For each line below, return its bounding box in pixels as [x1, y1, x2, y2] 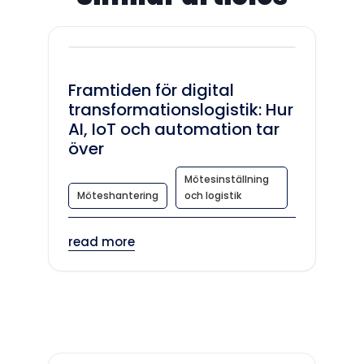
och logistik [184, 188, 241, 202]
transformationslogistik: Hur [68, 98, 293, 121]
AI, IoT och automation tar [68, 118, 279, 141]
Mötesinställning [184, 172, 269, 186]
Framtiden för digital [68, 79, 234, 102]
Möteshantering [77, 188, 158, 202]
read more [68, 233, 135, 250]
